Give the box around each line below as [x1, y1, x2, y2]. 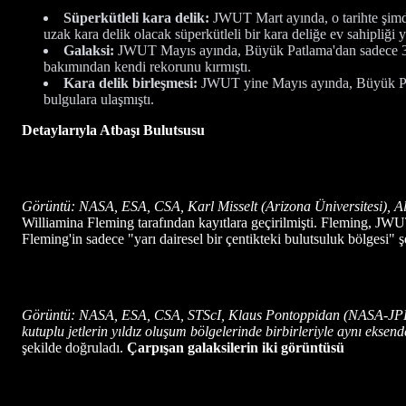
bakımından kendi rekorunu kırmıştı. [43, 58, 251, 74]
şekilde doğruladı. [22, 339, 127, 355]
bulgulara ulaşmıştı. [43, 91, 154, 107]
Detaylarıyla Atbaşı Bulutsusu [22, 121, 205, 138]
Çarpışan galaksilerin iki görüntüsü [127, 339, 344, 355]
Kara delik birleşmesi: [63, 74, 198, 91]
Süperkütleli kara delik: [63, 9, 209, 25]
